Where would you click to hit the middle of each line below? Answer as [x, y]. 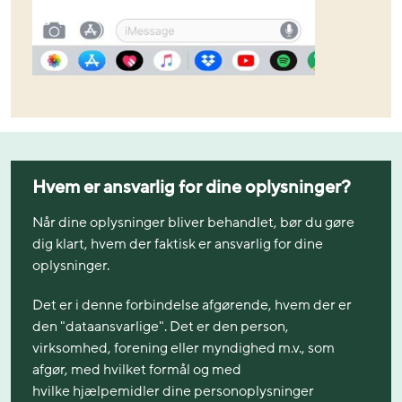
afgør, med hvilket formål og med [137, 370]
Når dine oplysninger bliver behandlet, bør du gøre [193, 223]
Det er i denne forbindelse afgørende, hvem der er [192, 306]
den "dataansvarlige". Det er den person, [161, 327]
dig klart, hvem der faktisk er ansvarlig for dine [178, 245]
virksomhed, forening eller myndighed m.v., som [184, 349]
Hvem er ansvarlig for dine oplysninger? [192, 187]
